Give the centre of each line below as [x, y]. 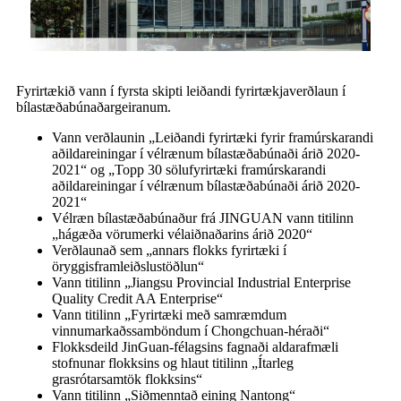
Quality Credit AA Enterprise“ [137, 299]
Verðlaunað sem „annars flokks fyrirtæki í [169, 251]
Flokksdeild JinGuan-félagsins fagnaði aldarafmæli [195, 347]
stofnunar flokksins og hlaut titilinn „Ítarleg [173, 363]
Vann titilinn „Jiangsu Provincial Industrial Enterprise [201, 283]
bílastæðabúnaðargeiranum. [94, 107]
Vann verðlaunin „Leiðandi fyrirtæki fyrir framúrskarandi [213, 138]
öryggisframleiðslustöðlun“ [128, 267]
